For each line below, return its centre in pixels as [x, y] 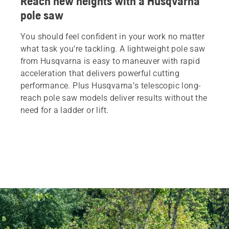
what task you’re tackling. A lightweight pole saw [113, 49]
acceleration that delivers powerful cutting [100, 73]
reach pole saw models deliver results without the [114, 98]
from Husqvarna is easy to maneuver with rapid [110, 61]
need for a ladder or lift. [65, 110]
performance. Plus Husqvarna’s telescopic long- [111, 85]
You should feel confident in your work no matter [113, 36]
